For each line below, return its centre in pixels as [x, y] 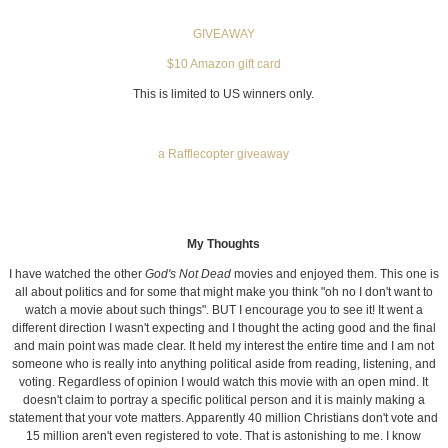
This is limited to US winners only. [224, 94]
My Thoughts [224, 244]
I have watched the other [76, 274]
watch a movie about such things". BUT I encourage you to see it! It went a [223, 310]
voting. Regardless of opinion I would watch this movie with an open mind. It [224, 382]
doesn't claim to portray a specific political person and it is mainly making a [223, 400]
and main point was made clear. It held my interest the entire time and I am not [223, 346]
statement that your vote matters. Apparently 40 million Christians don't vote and [224, 418]
